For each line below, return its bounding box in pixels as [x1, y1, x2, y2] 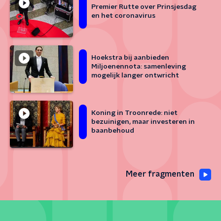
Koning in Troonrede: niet [91, 110, 178, 116]
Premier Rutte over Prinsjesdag [91, 3, 196, 10]
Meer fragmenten [126, 170, 194, 178]
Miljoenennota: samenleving [91, 63, 186, 70]
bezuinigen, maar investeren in [91, 118, 195, 125]
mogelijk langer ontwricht [91, 72, 179, 79]
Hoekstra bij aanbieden [91, 54, 169, 61]
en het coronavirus [91, 12, 155, 19]
